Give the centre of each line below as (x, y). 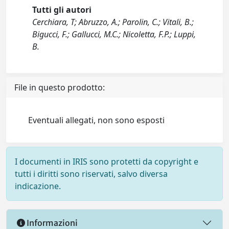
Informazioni (51, 223)
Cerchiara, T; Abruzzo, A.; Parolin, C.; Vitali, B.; (113, 22)
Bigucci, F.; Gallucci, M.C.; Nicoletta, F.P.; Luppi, (114, 34)
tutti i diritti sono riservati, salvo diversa (91, 174)
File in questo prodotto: (60, 87)
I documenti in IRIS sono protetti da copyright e (107, 162)
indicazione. (38, 186)
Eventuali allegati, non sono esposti (97, 120)
